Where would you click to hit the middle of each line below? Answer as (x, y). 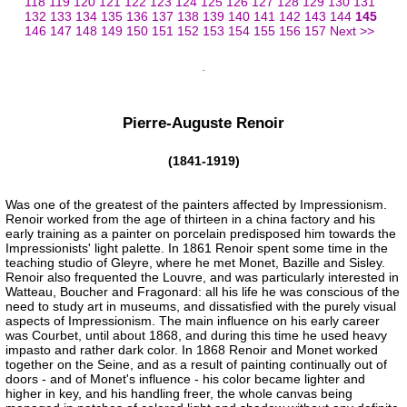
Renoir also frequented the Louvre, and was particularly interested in (202, 278)
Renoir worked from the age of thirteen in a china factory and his (190, 219)
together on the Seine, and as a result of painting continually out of (196, 365)
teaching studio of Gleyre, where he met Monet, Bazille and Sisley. (195, 263)
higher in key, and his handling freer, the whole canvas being (179, 394)
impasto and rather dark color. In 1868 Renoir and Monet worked (192, 350)
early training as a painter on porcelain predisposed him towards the (201, 234)
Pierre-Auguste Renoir (203, 123)
